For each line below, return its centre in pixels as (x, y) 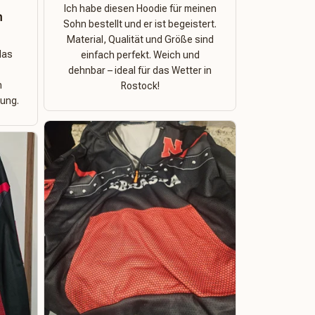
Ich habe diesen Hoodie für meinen (140, 8)
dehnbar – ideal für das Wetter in (140, 70)
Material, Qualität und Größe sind (140, 39)
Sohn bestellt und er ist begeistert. (140, 24)
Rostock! (140, 86)
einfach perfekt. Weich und (140, 55)
